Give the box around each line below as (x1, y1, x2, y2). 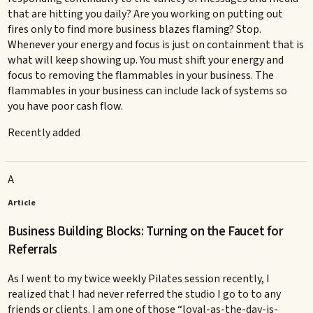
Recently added (8, 124, 81, 140)
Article (8, 196, 36, 209)
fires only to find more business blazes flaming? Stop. (8, 21, 262, 37)
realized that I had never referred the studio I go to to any (8, 286, 282, 303)
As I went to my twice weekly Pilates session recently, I (8, 271, 270, 287)
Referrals (8, 240, 57, 259)
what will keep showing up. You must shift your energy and (8, 52, 284, 68)
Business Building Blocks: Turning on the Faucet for (8, 221, 284, 240)
